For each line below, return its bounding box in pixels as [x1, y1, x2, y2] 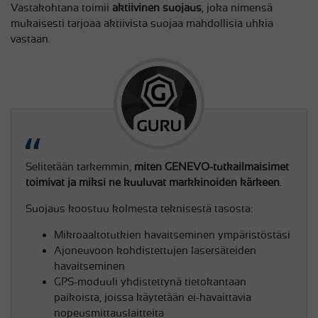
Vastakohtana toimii [11, 1, 112, 14]
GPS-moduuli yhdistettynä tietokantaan [54, 275, 246, 288]
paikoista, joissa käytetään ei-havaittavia [54, 291, 251, 304]
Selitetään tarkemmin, [26, 160, 134, 173]
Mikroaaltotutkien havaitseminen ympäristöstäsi [54, 229, 290, 241]
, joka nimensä [202, 1, 273, 14]
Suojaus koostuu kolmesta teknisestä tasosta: [26, 202, 253, 215]
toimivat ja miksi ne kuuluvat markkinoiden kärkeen [26, 176, 280, 189]
